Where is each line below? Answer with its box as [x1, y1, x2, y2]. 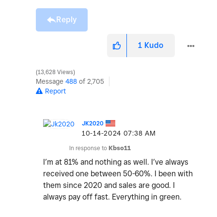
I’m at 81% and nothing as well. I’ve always [43, 157, 188, 167]
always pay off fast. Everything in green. [43, 192, 184, 202]
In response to [69, 144, 108, 152]
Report [45, 87, 66, 95]
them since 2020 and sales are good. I [43, 181, 175, 190]
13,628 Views [36, 69, 75, 76]
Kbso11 [108, 144, 131, 152]
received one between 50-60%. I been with [43, 169, 193, 179]
